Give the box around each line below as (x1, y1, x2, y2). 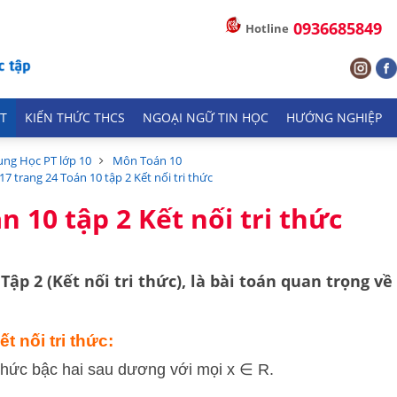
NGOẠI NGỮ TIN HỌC (143, 110, 269, 126)
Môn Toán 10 (113, 152, 182, 168)
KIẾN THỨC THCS (25, 110, 125, 126)
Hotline (245, 20, 289, 36)
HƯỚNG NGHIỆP (286, 110, 382, 126)
